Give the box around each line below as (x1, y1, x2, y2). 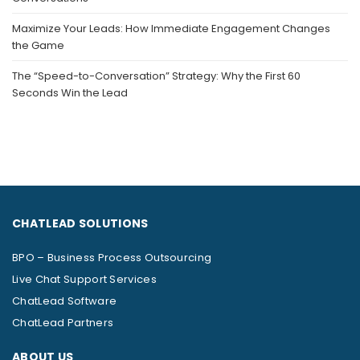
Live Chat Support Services (12, 272, 157, 287)
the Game (12, 38, 64, 53)
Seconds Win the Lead (12, 85, 128, 100)
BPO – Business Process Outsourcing (12, 250, 212, 265)
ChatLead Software (12, 293, 117, 309)
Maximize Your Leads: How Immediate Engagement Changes (12, 21, 330, 36)
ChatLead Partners (12, 315, 114, 330)
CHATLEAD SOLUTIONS (12, 215, 149, 231)
